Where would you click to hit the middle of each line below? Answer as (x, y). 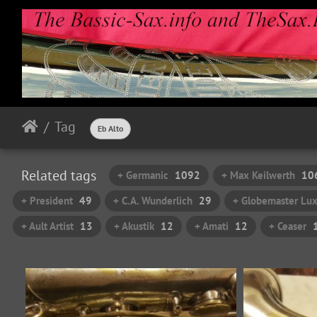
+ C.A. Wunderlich (153, 201)
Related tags (59, 175)
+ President (47, 201)
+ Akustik (134, 226)
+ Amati (212, 226)
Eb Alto (110, 128)
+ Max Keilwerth (258, 175)
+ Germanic (143, 175)
